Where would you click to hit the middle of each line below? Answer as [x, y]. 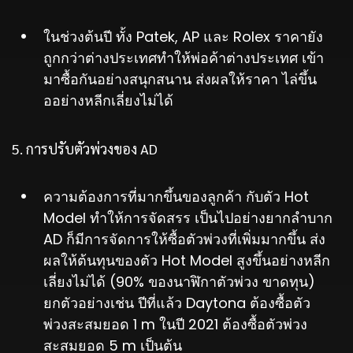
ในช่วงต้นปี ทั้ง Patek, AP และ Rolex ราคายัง [183, 37]
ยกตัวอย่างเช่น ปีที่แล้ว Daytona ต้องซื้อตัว [177, 303]
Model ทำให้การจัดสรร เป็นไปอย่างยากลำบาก [188, 218]
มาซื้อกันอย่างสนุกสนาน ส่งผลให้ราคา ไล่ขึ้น [180, 80]
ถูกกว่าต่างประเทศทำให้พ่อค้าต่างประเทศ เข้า [184, 58]
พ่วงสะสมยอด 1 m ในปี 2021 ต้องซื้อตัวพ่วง [175, 325]
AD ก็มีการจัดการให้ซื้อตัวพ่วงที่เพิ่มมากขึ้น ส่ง [184, 240]
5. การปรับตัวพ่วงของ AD [85, 149]
